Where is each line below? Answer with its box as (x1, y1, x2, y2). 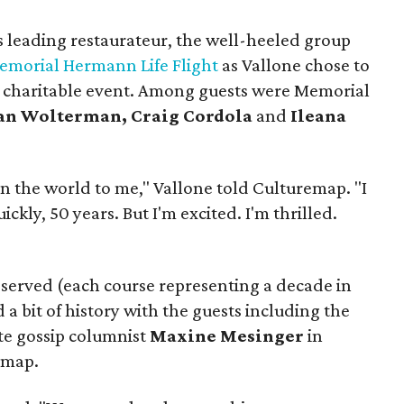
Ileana (290, 105, 347, 126)
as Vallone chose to (218, 54, 371, 76)
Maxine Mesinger (150, 325, 305, 346)
